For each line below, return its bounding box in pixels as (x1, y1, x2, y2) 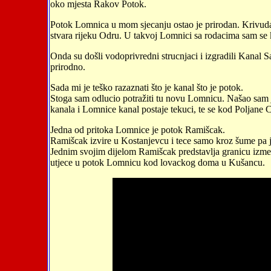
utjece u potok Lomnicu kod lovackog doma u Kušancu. (50, 157, 265, 168)
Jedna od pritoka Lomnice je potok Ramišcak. (50, 124, 225, 135)
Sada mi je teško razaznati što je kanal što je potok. (50, 82, 243, 93)
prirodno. (50, 61, 85, 72)
